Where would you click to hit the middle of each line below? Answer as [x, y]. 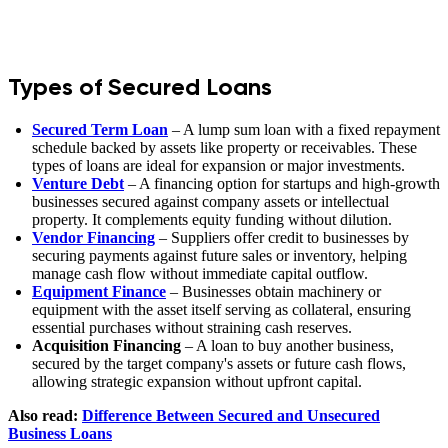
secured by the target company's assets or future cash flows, [219, 363]
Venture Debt [78, 183]
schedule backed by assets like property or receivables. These [224, 147]
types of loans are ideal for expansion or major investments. [218, 165]
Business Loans [60, 433]
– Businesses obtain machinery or [273, 291]
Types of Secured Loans [140, 86]
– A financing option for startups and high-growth [282, 183]
